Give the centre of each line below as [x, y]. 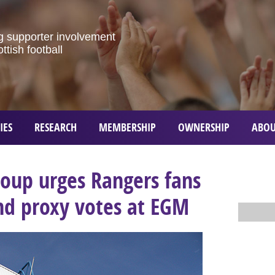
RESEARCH [56, 127]
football [45, 50]
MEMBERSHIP [127, 127]
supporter [30, 37]
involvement [86, 37]
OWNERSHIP [204, 127]
